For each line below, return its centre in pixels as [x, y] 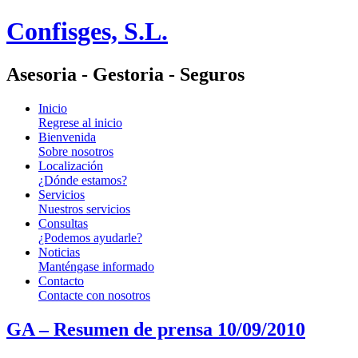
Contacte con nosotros [94, 295]
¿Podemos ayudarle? [90, 237]
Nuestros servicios [84, 209]
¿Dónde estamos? [83, 180]
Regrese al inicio [80, 122]
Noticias [59, 252]
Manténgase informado [96, 266]
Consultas [63, 223]
